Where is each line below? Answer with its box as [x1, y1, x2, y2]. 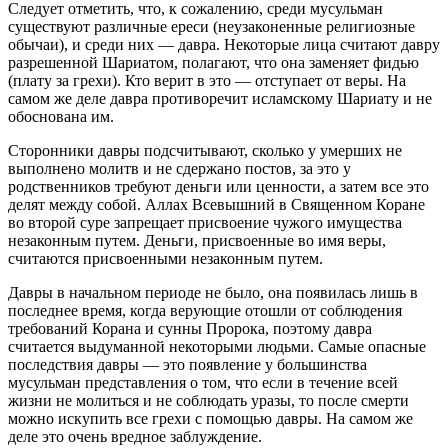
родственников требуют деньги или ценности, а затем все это [8, 178, 429, 196]
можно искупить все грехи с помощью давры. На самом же [8, 410, 413, 428]
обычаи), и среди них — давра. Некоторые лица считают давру [8, 36, 440, 54]
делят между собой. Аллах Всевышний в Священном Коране [8, 196, 425, 214]
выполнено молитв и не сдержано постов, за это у [8, 160, 351, 178]
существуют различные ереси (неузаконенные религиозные [8, 18, 415, 36]
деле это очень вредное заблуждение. [8, 428, 262, 446]
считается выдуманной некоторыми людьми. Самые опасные [8, 338, 426, 356]
